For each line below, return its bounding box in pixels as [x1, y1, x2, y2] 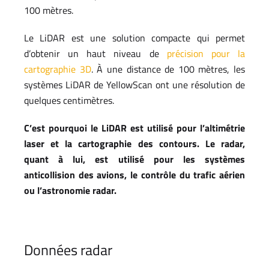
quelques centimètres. [24, 93, 114, 107]
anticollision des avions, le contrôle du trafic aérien [24, 168, 245, 182]
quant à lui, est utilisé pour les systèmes [24, 152, 245, 166]
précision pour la [166, 46, 246, 61]
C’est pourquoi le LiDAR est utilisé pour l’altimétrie [24, 121, 245, 135]
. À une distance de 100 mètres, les [91, 62, 245, 76]
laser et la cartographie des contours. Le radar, [24, 136, 245, 151]
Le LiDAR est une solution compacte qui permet [24, 31, 245, 45]
